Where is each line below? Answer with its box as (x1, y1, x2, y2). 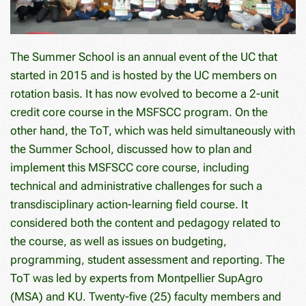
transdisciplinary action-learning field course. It (10, 197, 248, 211)
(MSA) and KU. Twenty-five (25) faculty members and (10, 289, 281, 303)
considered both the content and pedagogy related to (10, 215, 281, 229)
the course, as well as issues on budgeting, (10, 234, 227, 248)
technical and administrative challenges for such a (10, 178, 262, 193)
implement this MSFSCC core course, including (10, 160, 249, 174)
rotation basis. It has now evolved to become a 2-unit (10, 86, 279, 100)
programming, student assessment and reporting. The (10, 252, 285, 266)
